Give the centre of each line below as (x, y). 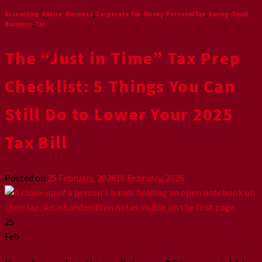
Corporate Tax (118, 14)
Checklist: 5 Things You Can (120, 86)
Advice (52, 14)
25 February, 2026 (82, 177)
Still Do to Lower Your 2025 (119, 114)
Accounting (22, 14)
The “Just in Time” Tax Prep (123, 58)
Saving (218, 14)
